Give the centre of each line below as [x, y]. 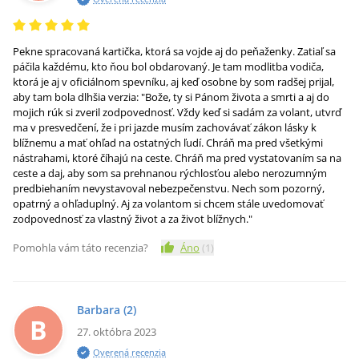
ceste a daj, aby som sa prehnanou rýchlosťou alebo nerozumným [170, 173]
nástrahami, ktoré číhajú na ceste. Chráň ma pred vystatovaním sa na [177, 158]
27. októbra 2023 [117, 332]
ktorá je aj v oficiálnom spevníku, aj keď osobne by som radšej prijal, [173, 82]
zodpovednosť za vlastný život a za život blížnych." [133, 219]
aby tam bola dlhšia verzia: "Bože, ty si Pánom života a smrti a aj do [171, 97]
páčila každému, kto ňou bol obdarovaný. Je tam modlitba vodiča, [168, 67]
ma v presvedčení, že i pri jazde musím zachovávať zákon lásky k [165, 127]
